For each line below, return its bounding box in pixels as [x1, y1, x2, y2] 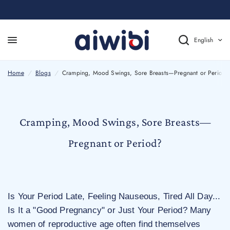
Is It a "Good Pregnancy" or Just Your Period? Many [8, 205, 212, 216]
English [194, 35, 213, 45]
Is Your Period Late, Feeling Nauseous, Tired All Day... [8, 191, 221, 202]
